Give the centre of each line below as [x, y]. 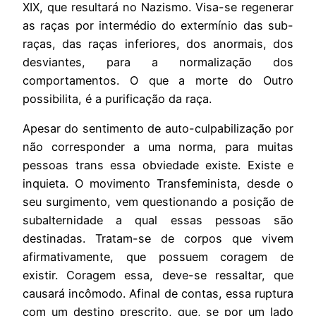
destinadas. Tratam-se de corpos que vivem [158, 238]
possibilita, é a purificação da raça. [117, 98]
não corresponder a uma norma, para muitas [158, 146]
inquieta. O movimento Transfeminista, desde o [158, 183]
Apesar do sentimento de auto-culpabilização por [158, 128]
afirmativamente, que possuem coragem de [158, 256]
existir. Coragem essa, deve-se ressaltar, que [158, 275]
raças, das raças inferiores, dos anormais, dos [158, 43]
